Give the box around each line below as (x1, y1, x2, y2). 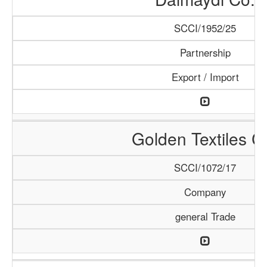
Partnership (179, 45, 231, 60)
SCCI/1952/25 (174, 21, 236, 35)
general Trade (175, 209, 235, 223)
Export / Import (171, 70, 239, 84)
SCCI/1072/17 (174, 160, 236, 175)
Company (184, 185, 226, 199)
